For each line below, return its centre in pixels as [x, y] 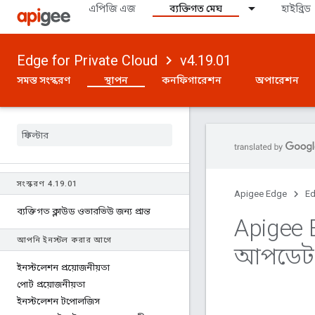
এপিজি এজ [112, 8]
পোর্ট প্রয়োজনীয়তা [51, 284]
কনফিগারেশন [192, 80]
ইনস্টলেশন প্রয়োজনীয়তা [63, 268]
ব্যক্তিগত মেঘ [196, 8]
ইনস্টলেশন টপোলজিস [58, 301]
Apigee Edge [261, 194]
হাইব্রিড [296, 8]
